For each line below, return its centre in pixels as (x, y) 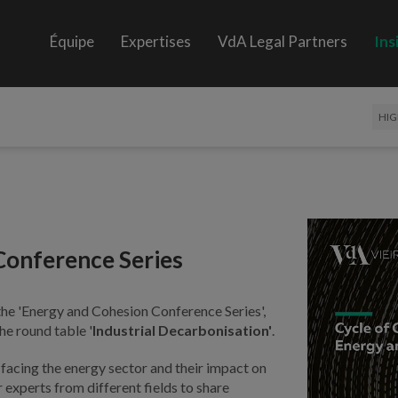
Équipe (72, 41)
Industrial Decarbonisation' (183, 330)
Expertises (156, 41)
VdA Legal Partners (283, 41)
